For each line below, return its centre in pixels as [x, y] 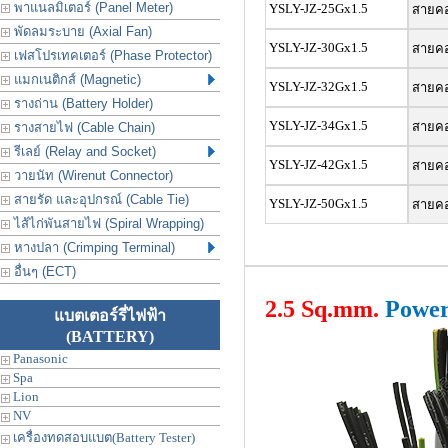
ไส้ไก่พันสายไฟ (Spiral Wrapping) [107, 223]
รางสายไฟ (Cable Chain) [82, 127]
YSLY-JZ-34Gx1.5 [316, 125]
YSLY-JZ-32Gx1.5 [316, 86]
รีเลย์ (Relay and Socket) [83, 151]
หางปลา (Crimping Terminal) [92, 247]
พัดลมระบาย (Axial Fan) [81, 31]
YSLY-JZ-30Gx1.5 [318, 47]
